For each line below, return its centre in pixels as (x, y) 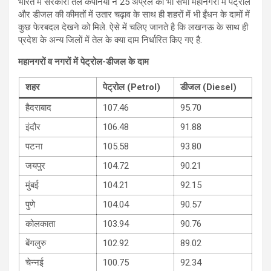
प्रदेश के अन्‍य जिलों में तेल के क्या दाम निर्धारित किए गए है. (110, 40)
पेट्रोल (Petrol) (132, 87)
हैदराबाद (38, 107)
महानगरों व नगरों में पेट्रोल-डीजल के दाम (83, 61)
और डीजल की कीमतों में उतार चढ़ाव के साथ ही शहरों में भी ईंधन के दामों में (134, 14)
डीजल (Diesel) (208, 87)
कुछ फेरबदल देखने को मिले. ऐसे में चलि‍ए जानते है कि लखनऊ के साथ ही (133, 27)
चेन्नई (34, 262)
